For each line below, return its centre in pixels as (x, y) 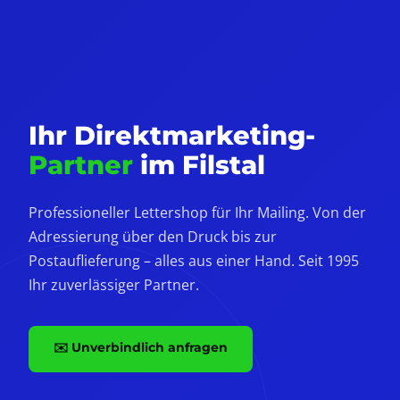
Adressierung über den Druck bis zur (153, 236)
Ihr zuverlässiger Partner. (114, 284)
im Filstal (199, 164)
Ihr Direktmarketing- (172, 135)
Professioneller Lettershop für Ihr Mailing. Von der (197, 212)
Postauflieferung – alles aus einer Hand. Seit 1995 (194, 260)
